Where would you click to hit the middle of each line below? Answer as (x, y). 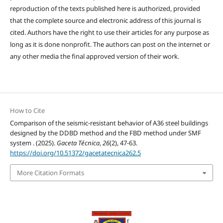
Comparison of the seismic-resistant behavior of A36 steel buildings (109, 123)
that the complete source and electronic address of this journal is (105, 20)
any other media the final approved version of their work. (94, 56)
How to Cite (27, 110)
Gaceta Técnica (78, 143)
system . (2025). (33, 143)
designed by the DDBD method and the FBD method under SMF (105, 133)
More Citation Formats (50, 172)
